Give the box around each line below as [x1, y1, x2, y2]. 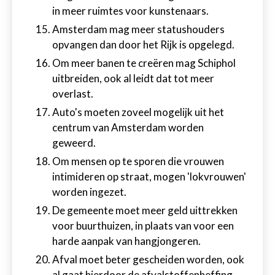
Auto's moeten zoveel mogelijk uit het [52, 106, 224, 118]
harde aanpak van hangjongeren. [52, 234, 201, 247]
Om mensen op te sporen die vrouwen [52, 155, 224, 168]
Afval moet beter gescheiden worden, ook [52, 253, 244, 266]
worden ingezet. [52, 185, 126, 198]
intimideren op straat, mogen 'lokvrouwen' [52, 170, 246, 183]
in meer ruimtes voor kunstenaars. [52, 4, 209, 17]
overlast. [52, 87, 93, 100]
